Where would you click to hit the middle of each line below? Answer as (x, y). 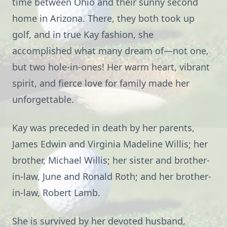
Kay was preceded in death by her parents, (103, 128)
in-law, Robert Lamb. (56, 193)
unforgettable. (43, 99)
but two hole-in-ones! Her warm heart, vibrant (111, 67)
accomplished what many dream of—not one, (110, 51)
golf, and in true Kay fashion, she (83, 34)
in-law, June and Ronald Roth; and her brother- (112, 176)
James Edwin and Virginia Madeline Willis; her (110, 144)
